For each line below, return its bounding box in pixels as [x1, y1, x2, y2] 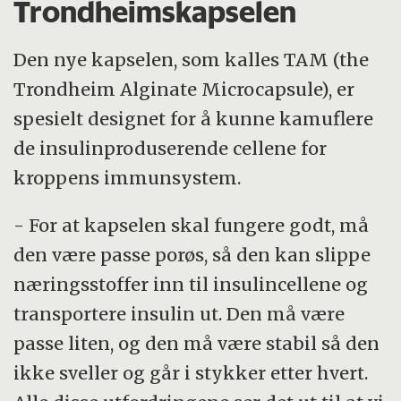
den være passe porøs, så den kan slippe [13, 243, 371, 267]
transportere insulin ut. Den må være [13, 303, 346, 326]
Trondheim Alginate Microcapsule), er [13, 78, 355, 101]
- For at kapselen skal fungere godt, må [13, 214, 370, 237]
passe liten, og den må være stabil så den [13, 332, 380, 355]
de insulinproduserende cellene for [13, 137, 328, 160]
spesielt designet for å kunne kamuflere [13, 107, 374, 131]
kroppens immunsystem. [13, 166, 242, 190]
